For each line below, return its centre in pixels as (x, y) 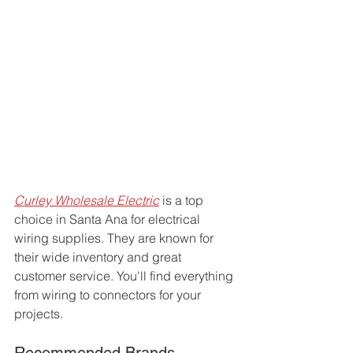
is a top (183, 201)
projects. (39, 314)
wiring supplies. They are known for (115, 238)
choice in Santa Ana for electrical (109, 219)
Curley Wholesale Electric (87, 201)
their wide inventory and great (99, 257)
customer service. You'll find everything (125, 276)
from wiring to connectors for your (109, 295)
